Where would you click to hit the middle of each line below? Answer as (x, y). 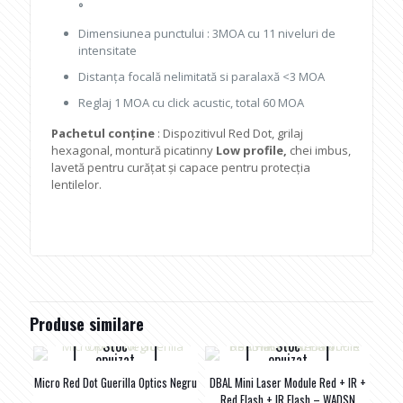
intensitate (108, 50)
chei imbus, (321, 150)
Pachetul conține (103, 133)
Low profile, (253, 150)
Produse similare (87, 324)
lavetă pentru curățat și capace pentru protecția (181, 167)
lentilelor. (77, 184)
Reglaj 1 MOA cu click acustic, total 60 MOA (192, 103)
